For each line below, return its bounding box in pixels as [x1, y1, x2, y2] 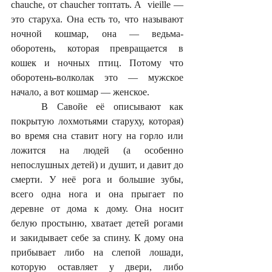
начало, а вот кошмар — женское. [11, 87, 149, 98]
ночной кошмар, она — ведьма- [11, 29, 183, 39]
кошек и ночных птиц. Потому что [11, 58, 183, 69]
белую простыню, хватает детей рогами [11, 218, 183, 229]
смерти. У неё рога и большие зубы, [11, 174, 183, 185]
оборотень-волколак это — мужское [11, 72, 183, 83]
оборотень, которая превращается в [11, 43, 183, 54]
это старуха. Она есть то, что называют [11, 14, 183, 25]
